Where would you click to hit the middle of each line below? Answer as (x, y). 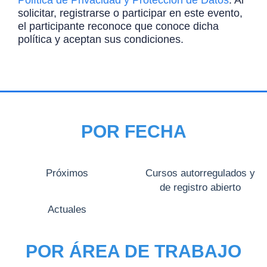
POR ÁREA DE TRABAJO (133, 252)
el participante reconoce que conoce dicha (118, 27)
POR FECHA (133, 132)
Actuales (67, 209)
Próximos (67, 173)
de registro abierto (200, 187)
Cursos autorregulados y (200, 173)
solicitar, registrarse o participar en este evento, (130, 13)
